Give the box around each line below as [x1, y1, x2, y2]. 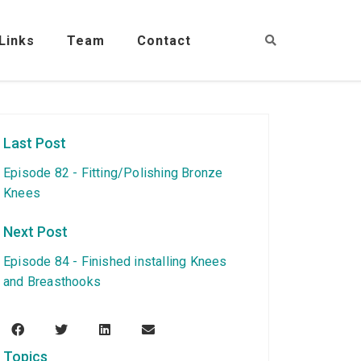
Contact [137, 32, 191, 48]
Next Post [3, 223, 68, 240]
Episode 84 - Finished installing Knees [3, 254, 227, 269]
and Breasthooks [3, 274, 101, 289]
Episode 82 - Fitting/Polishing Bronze [3, 165, 223, 180]
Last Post [3, 135, 66, 151]
